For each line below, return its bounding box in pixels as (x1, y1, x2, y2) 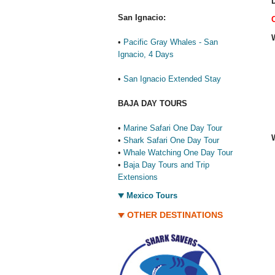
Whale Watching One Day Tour (123, 148, 233, 157)
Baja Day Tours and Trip (123, 160, 209, 169)
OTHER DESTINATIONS (127, 210, 223, 220)
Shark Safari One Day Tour (123, 136, 219, 145)
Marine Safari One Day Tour (123, 123, 222, 133)
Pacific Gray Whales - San (123, 37, 218, 47)
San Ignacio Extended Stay (123, 74, 221, 83)
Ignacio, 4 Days (118, 50, 174, 59)
